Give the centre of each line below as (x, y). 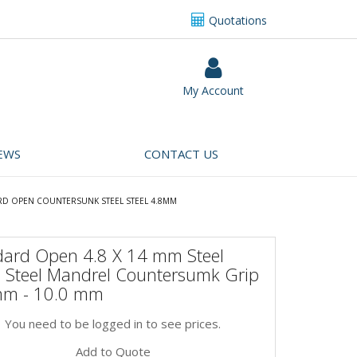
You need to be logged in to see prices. (113, 324)
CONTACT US (181, 153)
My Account (213, 90)
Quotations (236, 20)
